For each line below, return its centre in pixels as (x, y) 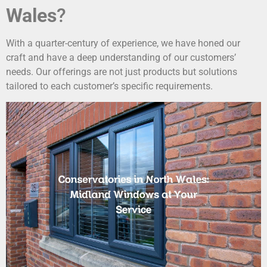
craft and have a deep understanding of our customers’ (121, 57)
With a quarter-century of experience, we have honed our (123, 43)
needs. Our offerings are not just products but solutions (122, 72)
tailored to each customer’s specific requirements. (109, 86)
